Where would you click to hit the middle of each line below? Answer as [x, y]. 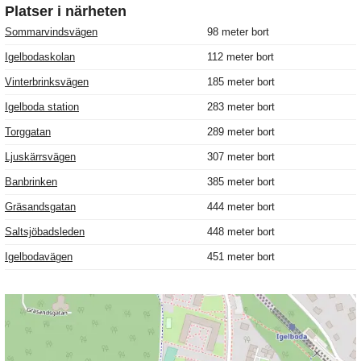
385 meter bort [241, 182]
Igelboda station [42, 107]
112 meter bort [241, 57]
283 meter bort [241, 107]
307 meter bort [241, 157]
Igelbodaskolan [40, 57]
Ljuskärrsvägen [40, 157]
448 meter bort [241, 232]
